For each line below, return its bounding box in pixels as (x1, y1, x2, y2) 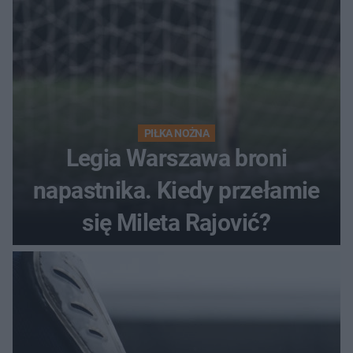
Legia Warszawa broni (65, 144, 288, 173)
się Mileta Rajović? (82, 209, 271, 237)
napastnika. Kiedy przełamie (33, 176, 320, 205)
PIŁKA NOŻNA (143, 127, 210, 140)
